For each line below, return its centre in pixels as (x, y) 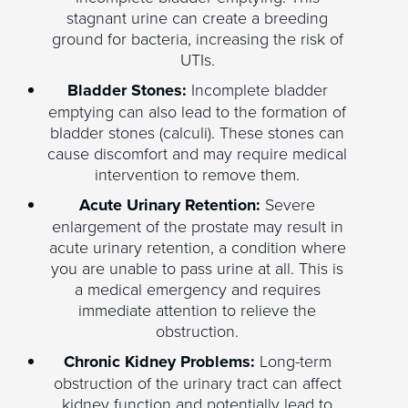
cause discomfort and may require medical (198, 153)
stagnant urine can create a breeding (198, 18)
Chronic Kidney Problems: (159, 362)
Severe (288, 204)
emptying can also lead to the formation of (198, 112)
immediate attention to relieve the (198, 310)
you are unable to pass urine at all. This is (198, 268)
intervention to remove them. (198, 174)
